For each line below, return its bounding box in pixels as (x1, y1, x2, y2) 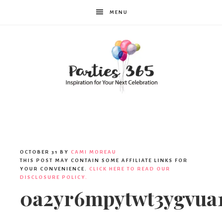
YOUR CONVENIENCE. (20, 166, 89, 172)
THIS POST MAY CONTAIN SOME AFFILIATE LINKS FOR (20, 158, 188, 164)
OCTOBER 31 (20, 149, 58, 155)
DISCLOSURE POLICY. (20, 174, 88, 180)
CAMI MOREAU (71, 149, 116, 155)
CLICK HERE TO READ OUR (89, 166, 170, 172)
